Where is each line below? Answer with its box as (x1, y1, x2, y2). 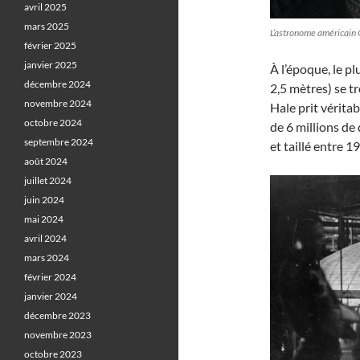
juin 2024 (24, 194, 64, 206)
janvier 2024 (24, 290, 77, 302)
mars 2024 (24, 252, 69, 264)
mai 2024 (24, 213, 63, 225)
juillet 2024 (24, 174, 72, 186)
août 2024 (24, 155, 67, 167)
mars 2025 (24, 20, 69, 32)
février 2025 (24, 39, 76, 51)
